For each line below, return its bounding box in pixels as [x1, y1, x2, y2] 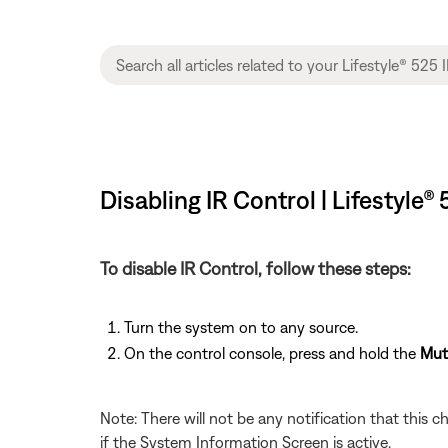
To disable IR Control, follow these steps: [100, 257, 411, 279]
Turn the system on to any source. [124, 317, 358, 336]
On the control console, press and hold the [124, 343, 420, 362]
